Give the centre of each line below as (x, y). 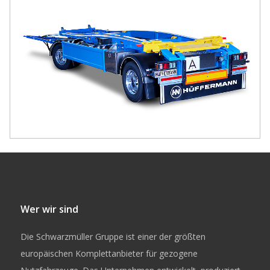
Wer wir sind (49, 209)
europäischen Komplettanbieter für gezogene (109, 253)
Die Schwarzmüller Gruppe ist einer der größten (113, 236)
